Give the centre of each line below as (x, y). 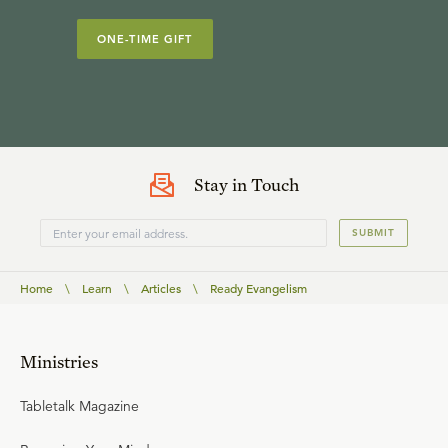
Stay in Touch (246, 184)
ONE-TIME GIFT (145, 39)
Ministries (59, 361)
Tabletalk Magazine (79, 406)
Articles (161, 288)
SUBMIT (373, 232)
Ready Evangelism (258, 288)
